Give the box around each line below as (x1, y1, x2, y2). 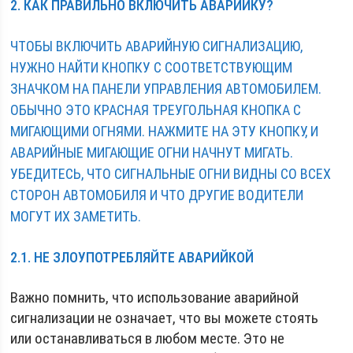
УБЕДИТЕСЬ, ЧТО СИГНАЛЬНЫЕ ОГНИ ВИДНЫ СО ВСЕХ (10, 165, 332, 182)
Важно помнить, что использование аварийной (10, 288, 299, 307)
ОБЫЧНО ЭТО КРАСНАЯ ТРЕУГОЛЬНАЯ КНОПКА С (10, 101, 302, 118)
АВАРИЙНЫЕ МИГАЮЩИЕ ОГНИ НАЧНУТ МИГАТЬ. (10, 143, 294, 161)
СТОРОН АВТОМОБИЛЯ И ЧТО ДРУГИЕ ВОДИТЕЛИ (10, 186, 304, 203)
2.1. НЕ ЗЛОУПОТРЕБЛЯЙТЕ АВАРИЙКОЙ (10, 248, 255, 266)
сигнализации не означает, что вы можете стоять (10, 308, 319, 327)
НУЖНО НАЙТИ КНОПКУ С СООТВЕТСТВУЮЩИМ (10, 58, 293, 76)
